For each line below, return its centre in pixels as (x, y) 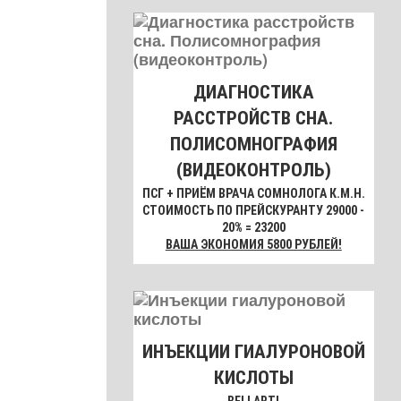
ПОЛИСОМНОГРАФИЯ (253, 145)
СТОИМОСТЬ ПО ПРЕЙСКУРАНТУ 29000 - (254, 211)
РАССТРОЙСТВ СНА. (254, 119)
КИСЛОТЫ (253, 378)
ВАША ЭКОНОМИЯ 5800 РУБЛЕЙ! (253, 245)
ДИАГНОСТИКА (253, 93)
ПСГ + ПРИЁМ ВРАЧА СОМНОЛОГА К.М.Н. (253, 194)
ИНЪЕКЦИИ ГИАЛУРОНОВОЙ (253, 352)
